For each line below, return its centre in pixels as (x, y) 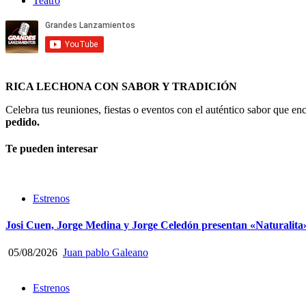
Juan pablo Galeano (106, 252)
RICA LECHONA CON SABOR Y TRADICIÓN (121, 86)
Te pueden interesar (52, 148)
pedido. (23, 122)
